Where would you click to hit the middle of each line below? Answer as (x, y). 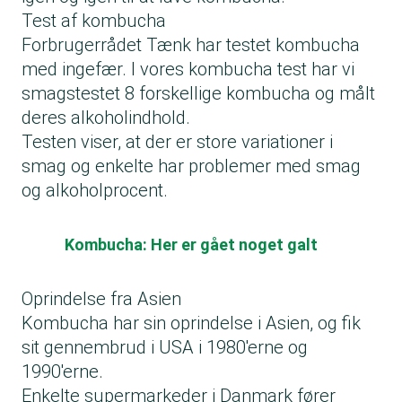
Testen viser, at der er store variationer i (177, 141)
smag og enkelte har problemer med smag (191, 166)
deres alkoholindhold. (106, 117)
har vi (331, 69)
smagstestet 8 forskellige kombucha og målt (198, 93)
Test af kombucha (94, 20)
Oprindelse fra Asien (101, 298)
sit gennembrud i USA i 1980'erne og (165, 347)
